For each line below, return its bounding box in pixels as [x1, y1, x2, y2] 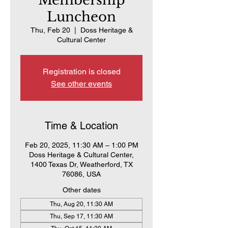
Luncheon [47, 9, 116, 25]
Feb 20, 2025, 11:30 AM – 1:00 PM [24, 141, 138, 149]
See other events [51, 79, 112, 89]
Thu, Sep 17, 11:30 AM [50, 213, 113, 220]
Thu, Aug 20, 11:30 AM [50, 201, 113, 208]
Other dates [62, 186, 101, 194]
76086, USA [62, 170, 101, 178]
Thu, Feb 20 [30, 26, 70, 34]
